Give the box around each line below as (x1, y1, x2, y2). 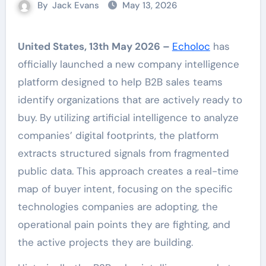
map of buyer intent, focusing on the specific (17, 182, 233, 195)
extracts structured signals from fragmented (17, 147, 229, 160)
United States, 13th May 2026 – (24, 40, 172, 53)
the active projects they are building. (17, 236, 193, 249)
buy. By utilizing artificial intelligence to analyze (17, 111, 239, 124)
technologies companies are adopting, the (17, 200, 218, 213)
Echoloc (172, 40, 210, 53)
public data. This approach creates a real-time (17, 164, 239, 178)
